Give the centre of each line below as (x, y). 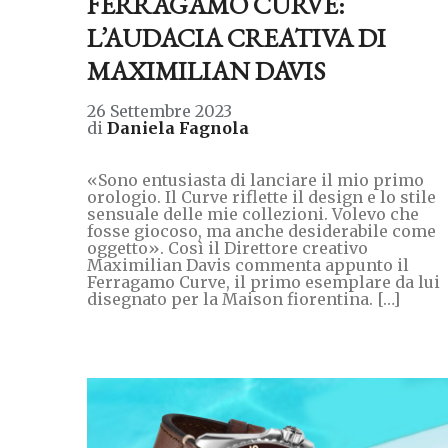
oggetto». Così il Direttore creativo (227, 247)
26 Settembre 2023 (159, 110)
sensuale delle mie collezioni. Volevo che (253, 213)
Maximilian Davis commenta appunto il (248, 264)
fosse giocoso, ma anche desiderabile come (261, 230)
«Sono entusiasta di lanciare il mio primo (255, 179)
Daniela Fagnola (178, 127)
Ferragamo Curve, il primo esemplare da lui (263, 281)
